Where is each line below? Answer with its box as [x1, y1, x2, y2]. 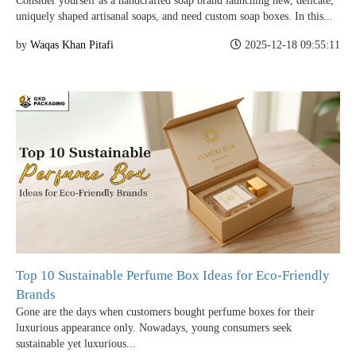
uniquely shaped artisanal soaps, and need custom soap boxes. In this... [16, 10, 333, 23]
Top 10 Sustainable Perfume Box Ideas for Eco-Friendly [16, 268, 330, 284]
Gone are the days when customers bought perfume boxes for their [16, 306, 315, 319]
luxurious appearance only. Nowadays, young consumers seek [16, 322, 292, 335]
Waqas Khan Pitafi [30, 39, 114, 52]
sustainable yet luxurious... [16, 338, 136, 350]
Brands [16, 287, 56, 303]
